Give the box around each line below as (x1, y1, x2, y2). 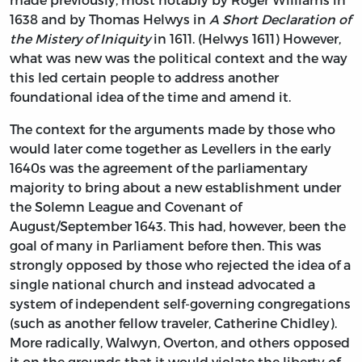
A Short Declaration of (209, 11, 351, 27)
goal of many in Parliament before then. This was (10, 237, 322, 253)
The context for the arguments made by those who (10, 120, 335, 137)
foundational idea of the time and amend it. (10, 88, 291, 104)
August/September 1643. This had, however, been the (10, 217, 346, 234)
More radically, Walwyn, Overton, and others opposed (10, 334, 350, 350)
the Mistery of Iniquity (10, 30, 150, 46)
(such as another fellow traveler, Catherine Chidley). (10, 314, 337, 330)
